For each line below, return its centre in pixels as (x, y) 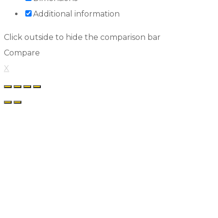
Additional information (76, 14)
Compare (22, 53)
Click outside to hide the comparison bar (82, 37)
